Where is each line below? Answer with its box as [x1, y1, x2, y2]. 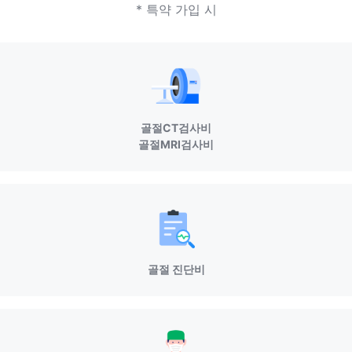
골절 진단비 [147, 262, 205, 276]
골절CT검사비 [141, 121, 211, 134]
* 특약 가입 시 [135, 2, 217, 17]
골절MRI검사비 [138, 137, 214, 151]
